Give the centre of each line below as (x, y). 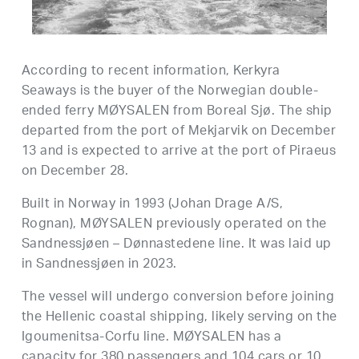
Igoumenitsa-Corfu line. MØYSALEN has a (151, 337)
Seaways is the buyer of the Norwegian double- (170, 91)
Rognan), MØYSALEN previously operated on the (174, 224)
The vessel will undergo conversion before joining (178, 297)
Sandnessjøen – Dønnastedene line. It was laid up (176, 244)
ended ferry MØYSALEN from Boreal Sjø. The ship (177, 111)
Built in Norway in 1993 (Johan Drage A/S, (152, 204)
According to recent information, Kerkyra (151, 71)
